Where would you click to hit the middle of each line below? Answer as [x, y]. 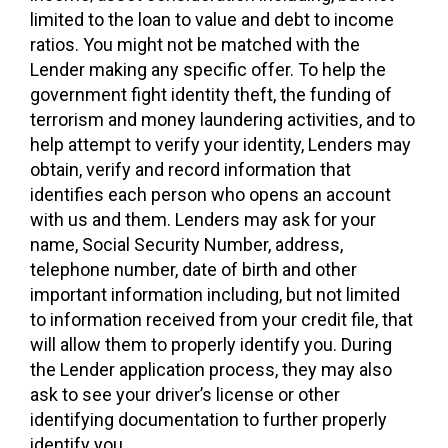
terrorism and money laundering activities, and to [222, 119]
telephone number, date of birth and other [193, 269]
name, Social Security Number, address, [186, 244]
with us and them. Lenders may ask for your [203, 219]
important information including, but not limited [215, 294]
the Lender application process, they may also [211, 369]
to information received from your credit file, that [221, 319]
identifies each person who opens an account [210, 194]
